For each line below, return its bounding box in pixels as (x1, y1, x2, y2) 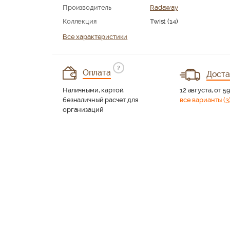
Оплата (82, 67, 111, 78)
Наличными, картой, (63, 86, 125, 94)
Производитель (63, 3, 112, 11)
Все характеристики (63, 32, 128, 41)
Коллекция (63, 17, 97, 25)
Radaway (150, 3, 178, 11)
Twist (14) (150, 17, 178, 25)
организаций (63, 105, 104, 113)
